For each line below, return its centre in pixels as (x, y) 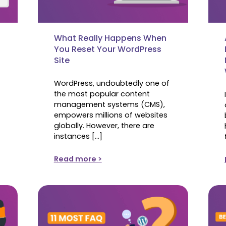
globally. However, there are (104, 125)
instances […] (78, 136)
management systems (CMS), (109, 104)
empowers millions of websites (110, 115)
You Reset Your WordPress (107, 49)
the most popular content (102, 94)
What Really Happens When (110, 38)
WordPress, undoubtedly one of (111, 83)
